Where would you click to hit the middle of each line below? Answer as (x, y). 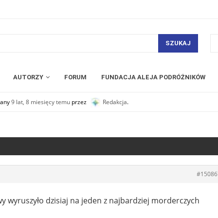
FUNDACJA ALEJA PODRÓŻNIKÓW (153, 77)
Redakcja (115, 102)
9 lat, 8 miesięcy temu (41, 102)
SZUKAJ (178, 43)
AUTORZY (28, 77)
